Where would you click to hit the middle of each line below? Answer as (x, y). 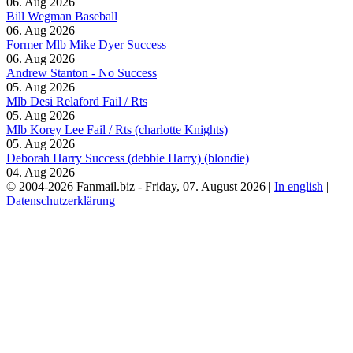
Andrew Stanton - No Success (82, 73)
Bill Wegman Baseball (62, 16)
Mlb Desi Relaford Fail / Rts (77, 101)
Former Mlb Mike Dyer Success (86, 45)
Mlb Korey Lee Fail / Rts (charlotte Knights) (117, 130)
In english (299, 186)
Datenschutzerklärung (61, 201)
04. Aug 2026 (41, 172)
